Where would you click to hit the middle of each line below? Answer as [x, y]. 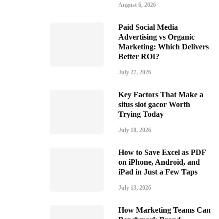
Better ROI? [139, 56]
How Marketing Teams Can [164, 210]
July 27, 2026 [135, 72]
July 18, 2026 [135, 130]
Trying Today [141, 114]
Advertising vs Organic [156, 37]
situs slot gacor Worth [154, 104]
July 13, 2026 [135, 188]
